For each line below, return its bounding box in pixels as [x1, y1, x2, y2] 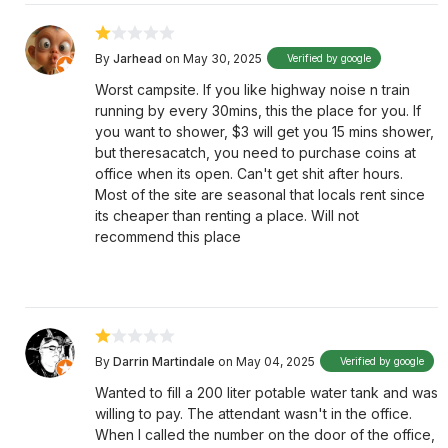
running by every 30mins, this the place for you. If [95, 102, 421, 119]
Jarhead [113, 50, 162, 66]
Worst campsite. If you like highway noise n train [95, 81, 410, 98]
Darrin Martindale [113, 353, 215, 369]
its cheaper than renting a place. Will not [95, 207, 359, 224]
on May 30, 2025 [165, 50, 262, 66]
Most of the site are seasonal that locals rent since [95, 186, 425, 203]
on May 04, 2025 [218, 353, 315, 369]
